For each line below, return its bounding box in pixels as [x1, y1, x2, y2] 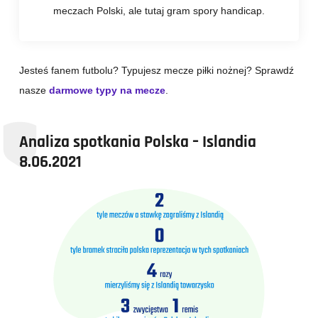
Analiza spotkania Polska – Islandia [19, 131, 256, 153]
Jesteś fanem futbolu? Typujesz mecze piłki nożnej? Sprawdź [19, 64, 294, 76]
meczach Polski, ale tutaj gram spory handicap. [53, 4, 265, 16]
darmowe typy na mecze [49, 84, 165, 96]
